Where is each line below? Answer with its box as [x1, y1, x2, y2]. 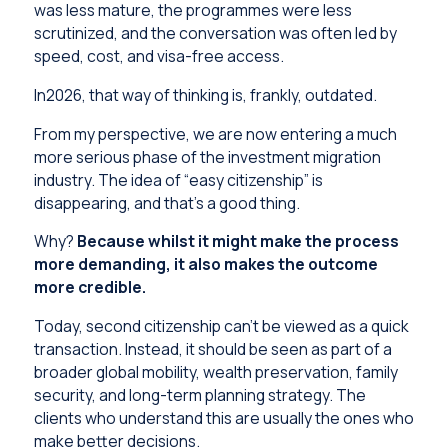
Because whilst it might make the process [76, 230, 399, 253]
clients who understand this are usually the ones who [33, 406, 414, 429]
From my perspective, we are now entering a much [33, 122, 397, 145]
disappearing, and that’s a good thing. [33, 191, 300, 214]
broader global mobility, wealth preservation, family [33, 360, 398, 383]
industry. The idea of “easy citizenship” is [33, 168, 323, 191]
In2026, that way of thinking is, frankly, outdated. [33, 83, 377, 106]
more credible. [33, 276, 146, 299]
